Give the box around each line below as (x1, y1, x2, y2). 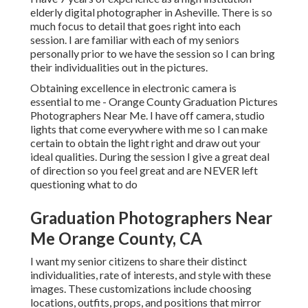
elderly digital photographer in (30, 5, 175, 19)
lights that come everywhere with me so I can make (30, 122, 267, 136)
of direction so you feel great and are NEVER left (30, 164, 258, 177)
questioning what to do (30, 177, 137, 191)
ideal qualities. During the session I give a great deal (30, 150, 269, 164)
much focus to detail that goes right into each (30, 19, 241, 33)
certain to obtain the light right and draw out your (30, 136, 261, 150)
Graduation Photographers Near (30, 208, 272, 228)
